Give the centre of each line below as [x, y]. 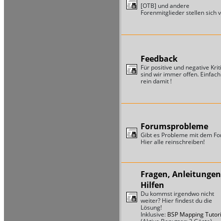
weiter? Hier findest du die [176, 201]
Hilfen [152, 185]
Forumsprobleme [174, 126]
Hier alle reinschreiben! [172, 142]
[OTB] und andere [165, 6]
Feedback [159, 59]
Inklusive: [154, 215]
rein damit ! [156, 81]
